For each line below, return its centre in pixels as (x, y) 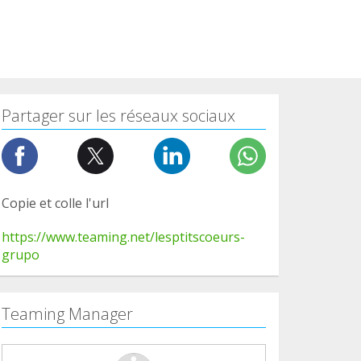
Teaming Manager (67, 313)
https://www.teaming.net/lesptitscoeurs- (123, 237)
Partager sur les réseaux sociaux (118, 115)
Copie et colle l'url (55, 203)
